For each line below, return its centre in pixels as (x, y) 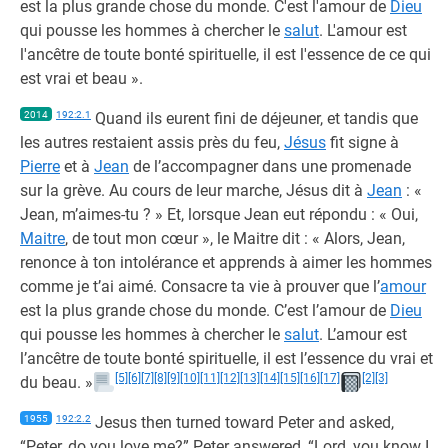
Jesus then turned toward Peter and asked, (242, 422)
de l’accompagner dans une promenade (270, 166)
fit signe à (362, 142)
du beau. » (56, 382)
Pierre (40, 166)
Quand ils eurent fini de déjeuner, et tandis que (254, 118)
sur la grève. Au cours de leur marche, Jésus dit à (193, 190)
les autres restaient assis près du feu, (152, 142)
